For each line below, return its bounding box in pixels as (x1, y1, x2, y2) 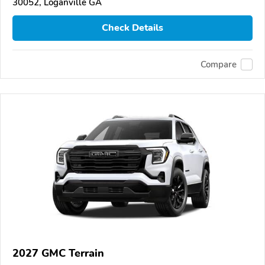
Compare (201, 58, 237, 70)
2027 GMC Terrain (12, 246, 104, 261)
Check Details (102, 21, 163, 35)
